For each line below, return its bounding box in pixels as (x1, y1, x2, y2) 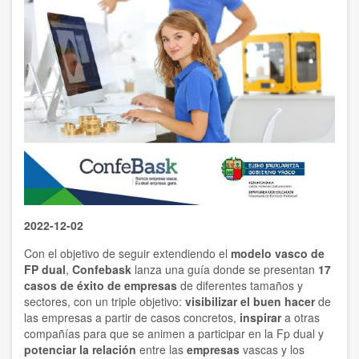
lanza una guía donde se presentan (135, 260, 318, 277)
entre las (136, 341, 187, 357)
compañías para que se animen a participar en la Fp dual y (24, 325, 324, 341)
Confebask (72, 260, 135, 277)
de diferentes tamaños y (177, 276, 303, 293)
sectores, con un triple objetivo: (24, 292, 185, 309)
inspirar (240, 309, 284, 325)
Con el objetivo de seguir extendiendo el (24, 244, 231, 261)
